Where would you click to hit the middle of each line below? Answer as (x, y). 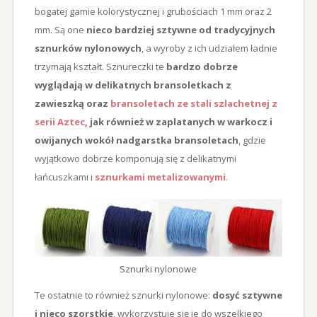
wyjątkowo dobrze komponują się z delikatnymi (135, 158)
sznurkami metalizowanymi (160, 177)
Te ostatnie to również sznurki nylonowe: (123, 295)
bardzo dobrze (201, 66)
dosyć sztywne (247, 295)
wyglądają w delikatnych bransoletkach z (133, 85)
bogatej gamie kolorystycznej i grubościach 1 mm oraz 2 (153, 11)
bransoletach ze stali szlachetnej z (194, 103)
